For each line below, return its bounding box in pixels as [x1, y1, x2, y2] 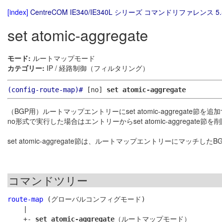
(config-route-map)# [7, 86, 83, 94]
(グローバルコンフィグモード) [43, 195, 145, 204]
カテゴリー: [7, 63, 45, 73]
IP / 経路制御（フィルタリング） [45, 63, 149, 73]
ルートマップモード [31, 53, 95, 63]
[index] [7, 7, 28, 17]
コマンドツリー [8, 172, 88, 188]
